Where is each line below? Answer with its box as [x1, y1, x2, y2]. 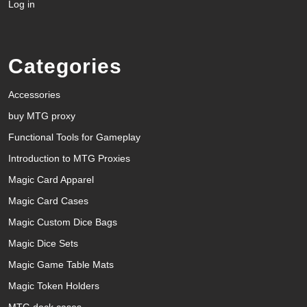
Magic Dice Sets [8, 237, 78, 249]
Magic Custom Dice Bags [8, 216, 117, 228]
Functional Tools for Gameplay [8, 131, 140, 143]
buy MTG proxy [8, 110, 75, 121]
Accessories [8, 88, 60, 100]
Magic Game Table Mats [8, 258, 114, 270]
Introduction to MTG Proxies [8, 152, 130, 164]
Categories [8, 54, 122, 77]
